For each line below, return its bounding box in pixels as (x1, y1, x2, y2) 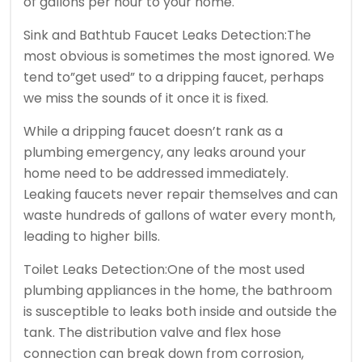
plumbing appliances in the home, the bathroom (23, 281, 332, 301)
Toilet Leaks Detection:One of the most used (23, 260, 305, 280)
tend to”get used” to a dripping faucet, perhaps (23, 68, 324, 87)
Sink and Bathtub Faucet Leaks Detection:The (23, 26, 311, 45)
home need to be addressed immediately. (23, 164, 288, 183)
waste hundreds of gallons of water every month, (23, 206, 335, 225)
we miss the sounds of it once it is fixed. (23, 89, 268, 108)
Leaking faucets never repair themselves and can (23, 185, 338, 204)
